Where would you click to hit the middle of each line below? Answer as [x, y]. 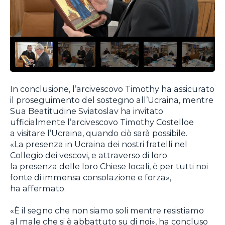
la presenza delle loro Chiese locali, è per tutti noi [109, 166]
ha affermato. [38, 188]
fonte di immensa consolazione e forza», [91, 177]
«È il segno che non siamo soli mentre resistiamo [107, 211]
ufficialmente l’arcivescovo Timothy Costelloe [102, 122]
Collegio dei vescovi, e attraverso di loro [89, 155]
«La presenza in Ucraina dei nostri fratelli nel [99, 144]
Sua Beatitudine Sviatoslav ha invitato [87, 111]
